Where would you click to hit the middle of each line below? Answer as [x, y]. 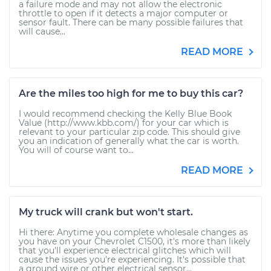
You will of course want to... [76, 150]
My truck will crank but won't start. [106, 212]
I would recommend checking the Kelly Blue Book [125, 114]
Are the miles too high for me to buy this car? [131, 93]
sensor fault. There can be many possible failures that [131, 22]
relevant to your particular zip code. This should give [129, 132]
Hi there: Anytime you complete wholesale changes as [133, 232]
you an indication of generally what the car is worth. [129, 141]
